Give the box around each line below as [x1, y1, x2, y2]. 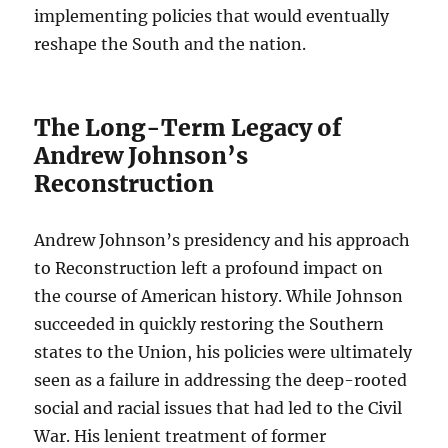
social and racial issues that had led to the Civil [34, 398, 403, 419]
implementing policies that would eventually [34, 6, 390, 27]
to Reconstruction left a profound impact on [34, 258, 384, 279]
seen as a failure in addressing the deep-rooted [34, 370, 408, 391]
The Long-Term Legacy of [34, 113, 343, 143]
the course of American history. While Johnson [34, 286, 404, 307]
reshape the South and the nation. [34, 34, 307, 55]
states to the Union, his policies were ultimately [34, 342, 413, 363]
